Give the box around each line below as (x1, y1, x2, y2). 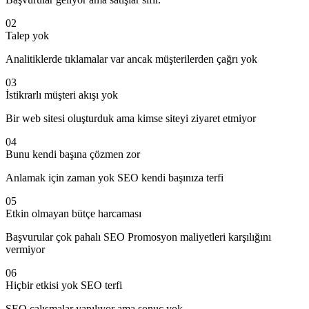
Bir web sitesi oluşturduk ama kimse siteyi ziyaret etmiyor (6, 112, 256, 125)
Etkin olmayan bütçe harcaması (6, 208, 141, 220)
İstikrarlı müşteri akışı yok (6, 89, 118, 101)
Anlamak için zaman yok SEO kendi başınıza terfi (6, 172, 223, 184)
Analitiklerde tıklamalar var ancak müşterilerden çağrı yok (6, 53, 257, 66)
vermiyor (6, 243, 45, 256)
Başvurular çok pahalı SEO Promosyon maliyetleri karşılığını (6, 231, 271, 243)
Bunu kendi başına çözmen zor (6, 148, 140, 161)
